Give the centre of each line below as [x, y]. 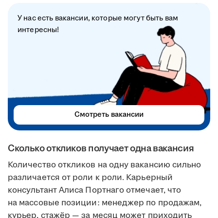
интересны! [38, 30]
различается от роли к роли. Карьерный [90, 178]
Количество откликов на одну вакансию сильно [105, 165]
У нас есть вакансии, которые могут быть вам [98, 18]
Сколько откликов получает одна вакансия [101, 149]
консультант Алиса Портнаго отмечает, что [95, 191]
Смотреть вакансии [109, 115]
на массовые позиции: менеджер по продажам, [105, 203]
